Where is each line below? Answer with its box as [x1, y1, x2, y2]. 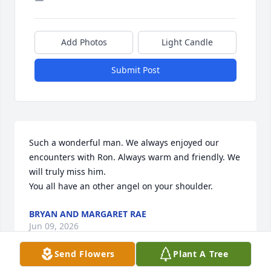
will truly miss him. [29, 166, 106, 178]
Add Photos [60, 36, 107, 48]
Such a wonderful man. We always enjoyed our [29, 137, 219, 149]
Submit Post [111, 64, 160, 76]
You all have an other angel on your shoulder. [29, 180, 213, 192]
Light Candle [162, 36, 213, 48]
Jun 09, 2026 [29, 220, 79, 232]
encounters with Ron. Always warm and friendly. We [29, 151, 240, 163]
